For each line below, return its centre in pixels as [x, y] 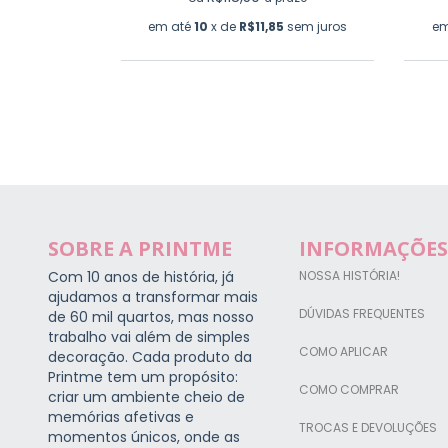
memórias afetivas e [121, 416]
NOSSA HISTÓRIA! [349, 275]
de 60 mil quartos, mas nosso [151, 316]
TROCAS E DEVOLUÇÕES [367, 427]
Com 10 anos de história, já [141, 276]
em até [171, 26]
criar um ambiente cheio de [146, 396]
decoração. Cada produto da [150, 356]
